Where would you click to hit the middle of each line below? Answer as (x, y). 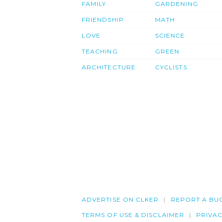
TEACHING (100, 52)
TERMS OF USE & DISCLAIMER (133, 215)
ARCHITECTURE (109, 67)
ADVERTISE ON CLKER (120, 200)
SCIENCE (170, 36)
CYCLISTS (171, 67)
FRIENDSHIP (103, 20)
